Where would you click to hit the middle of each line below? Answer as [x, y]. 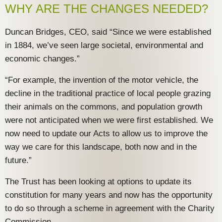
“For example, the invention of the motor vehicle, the [102, 80]
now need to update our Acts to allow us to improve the [106, 134]
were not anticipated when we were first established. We [109, 120]
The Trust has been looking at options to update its [98, 182]
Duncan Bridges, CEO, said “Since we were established [108, 32]
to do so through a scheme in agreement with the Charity [110, 209]
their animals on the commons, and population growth [104, 107]
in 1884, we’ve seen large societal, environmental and [104, 46]
